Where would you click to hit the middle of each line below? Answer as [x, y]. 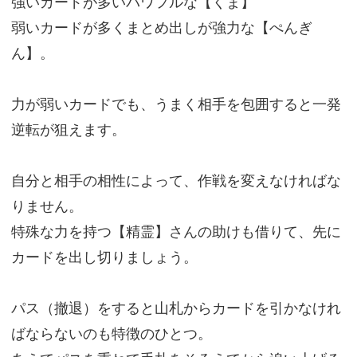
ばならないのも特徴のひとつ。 [111, 334]
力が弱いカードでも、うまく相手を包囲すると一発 [176, 104]
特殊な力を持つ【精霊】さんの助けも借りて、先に [176, 232]
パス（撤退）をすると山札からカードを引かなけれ [176, 308]
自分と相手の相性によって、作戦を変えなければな [176, 181]
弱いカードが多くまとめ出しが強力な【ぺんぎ [161, 28]
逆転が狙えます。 [68, 130]
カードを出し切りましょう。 [104, 257]
